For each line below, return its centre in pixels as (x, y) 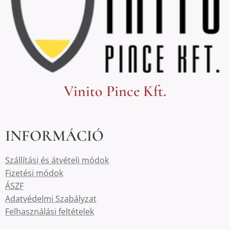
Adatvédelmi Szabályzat (51, 199)
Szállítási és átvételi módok (57, 160)
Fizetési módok (34, 173)
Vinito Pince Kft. (115, 91)
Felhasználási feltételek (50, 212)
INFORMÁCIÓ (54, 136)
